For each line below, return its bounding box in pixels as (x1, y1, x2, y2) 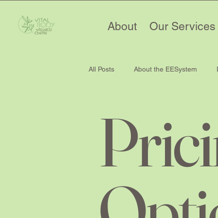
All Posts (89, 65, 114, 73)
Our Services (149, 20, 216, 33)
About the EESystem (134, 65, 197, 73)
